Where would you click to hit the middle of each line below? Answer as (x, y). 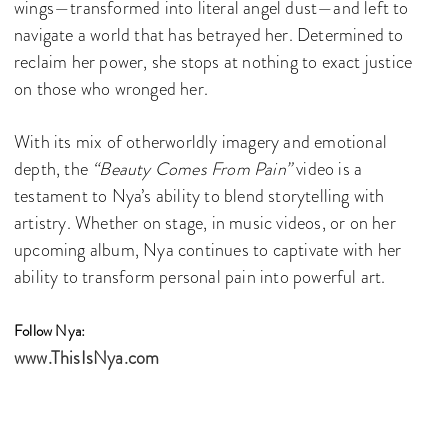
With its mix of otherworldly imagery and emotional (201, 141)
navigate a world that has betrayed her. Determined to (209, 34)
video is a (327, 168)
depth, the (53, 168)
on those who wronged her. (111, 88)
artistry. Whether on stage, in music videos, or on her (205, 222)
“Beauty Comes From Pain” (192, 168)
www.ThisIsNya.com (87, 357)
